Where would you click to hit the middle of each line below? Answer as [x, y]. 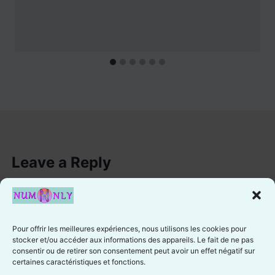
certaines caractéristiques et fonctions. [79, 262]
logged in [110, 197]
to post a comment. [190, 197]
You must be [48, 197]
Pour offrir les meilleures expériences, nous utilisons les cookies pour [129, 229]
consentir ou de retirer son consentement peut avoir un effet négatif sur [134, 251]
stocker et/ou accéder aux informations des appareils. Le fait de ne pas [133, 240]
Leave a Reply [62, 162]
